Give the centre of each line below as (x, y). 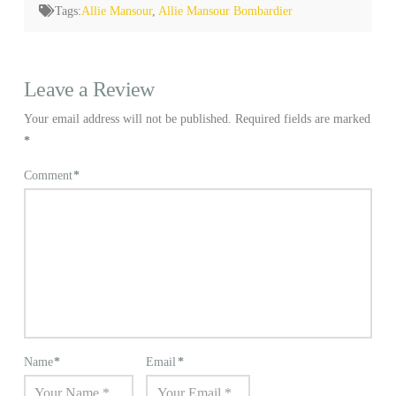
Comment (49, 176)
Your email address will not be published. (127, 119)
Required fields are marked (302, 119)
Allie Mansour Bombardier (226, 11)
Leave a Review (89, 90)
